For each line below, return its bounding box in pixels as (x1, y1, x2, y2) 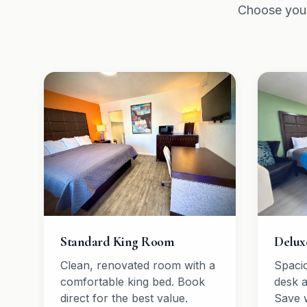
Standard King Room (60, 234, 174, 250)
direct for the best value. (60, 291, 188, 305)
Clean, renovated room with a (60, 258, 215, 272)
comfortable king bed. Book (60, 275, 205, 288)
